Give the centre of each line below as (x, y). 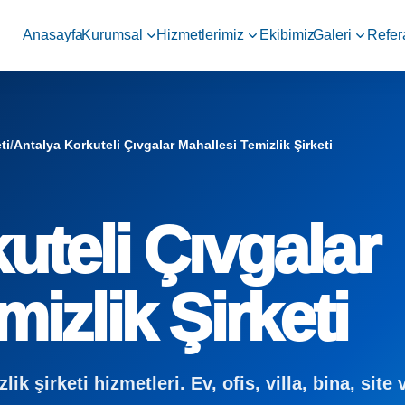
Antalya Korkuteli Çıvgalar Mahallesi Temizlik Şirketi (173, 145)
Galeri (332, 35)
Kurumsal (112, 35)
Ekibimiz (287, 35)
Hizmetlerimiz (200, 35)
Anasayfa (52, 35)
